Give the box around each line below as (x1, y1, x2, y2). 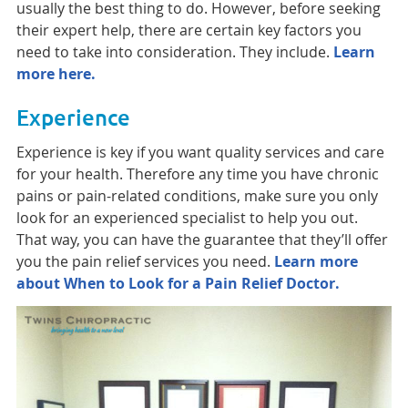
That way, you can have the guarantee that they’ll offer (15, 229, 388, 250)
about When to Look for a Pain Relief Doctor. (15, 273, 340, 294)
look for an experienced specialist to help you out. (15, 208, 358, 229)
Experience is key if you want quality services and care (15, 142, 384, 163)
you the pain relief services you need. (15, 251, 274, 272)
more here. (15, 64, 96, 85)
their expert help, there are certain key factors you (15, 20, 362, 41)
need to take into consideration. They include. (15, 42, 333, 63)
